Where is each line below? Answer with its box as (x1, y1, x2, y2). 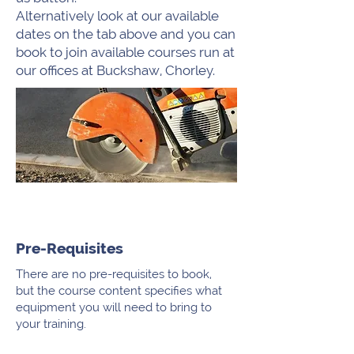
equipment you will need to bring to (16, 300, 212, 314)
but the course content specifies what (16, 284, 222, 298)
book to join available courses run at (16, 44, 235, 60)
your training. (16, 317, 86, 331)
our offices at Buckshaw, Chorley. (16, 62, 215, 78)
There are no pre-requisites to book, (16, 267, 212, 281)
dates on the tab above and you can (16, 26, 235, 42)
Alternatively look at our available (16, 8, 219, 24)
